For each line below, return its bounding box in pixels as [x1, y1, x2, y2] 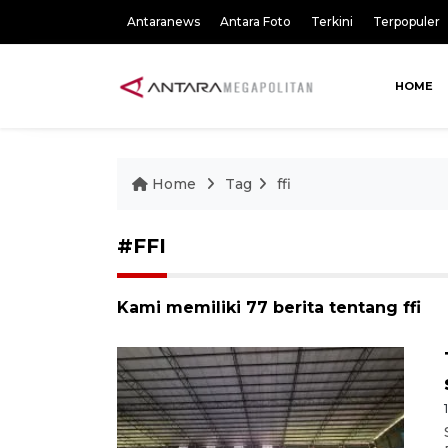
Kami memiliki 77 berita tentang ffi [117, 298, 421, 317]
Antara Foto [220, 14, 291, 29]
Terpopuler [373, 14, 440, 29]
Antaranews [127, 14, 200, 29]
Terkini [311, 14, 353, 29]
